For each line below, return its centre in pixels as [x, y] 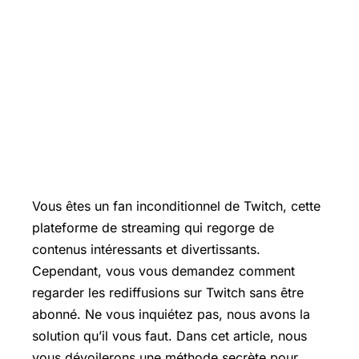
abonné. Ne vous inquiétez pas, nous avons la [171, 314]
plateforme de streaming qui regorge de [153, 228]
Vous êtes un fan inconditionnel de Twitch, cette [176, 206]
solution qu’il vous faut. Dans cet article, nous [169, 336]
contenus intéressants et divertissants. [146, 249]
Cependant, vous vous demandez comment [163, 271]
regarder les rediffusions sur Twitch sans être [168, 292]
